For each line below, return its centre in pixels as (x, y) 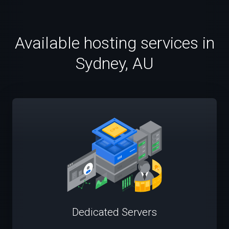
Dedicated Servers (114, 212)
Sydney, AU (114, 63)
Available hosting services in (114, 43)
